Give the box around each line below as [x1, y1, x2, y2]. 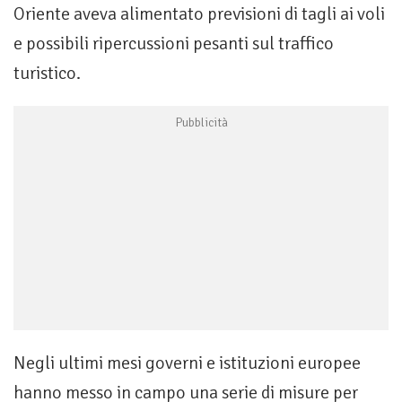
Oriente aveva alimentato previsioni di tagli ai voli [13, 3, 385, 26]
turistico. [13, 62, 81, 85]
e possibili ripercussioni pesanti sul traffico [13, 32, 334, 56]
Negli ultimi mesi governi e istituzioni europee [13, 352, 361, 375]
